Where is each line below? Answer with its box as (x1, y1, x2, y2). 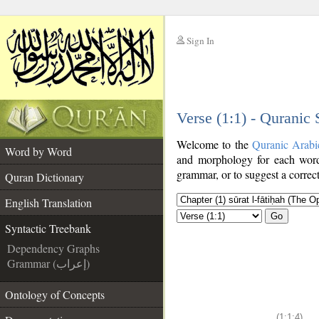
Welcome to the (177, 137, 252, 152)
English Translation (5, 195, 92, 210)
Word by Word (5, 144, 72, 159)
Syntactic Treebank (5, 221, 91, 236)
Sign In (187, 34, 214, 47)
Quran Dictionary (5, 169, 84, 184)
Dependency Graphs (7, 241, 100, 256)
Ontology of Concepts (5, 287, 105, 302)
